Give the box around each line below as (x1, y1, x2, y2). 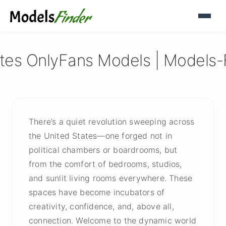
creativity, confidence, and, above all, (29, 201, 174, 211)
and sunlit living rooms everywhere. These (29, 173, 193, 183)
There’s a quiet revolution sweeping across (29, 117, 195, 127)
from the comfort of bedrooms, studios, (29, 159, 182, 169)
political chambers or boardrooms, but (29, 145, 178, 155)
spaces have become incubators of (29, 187, 165, 197)
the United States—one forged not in (29, 131, 172, 141)
